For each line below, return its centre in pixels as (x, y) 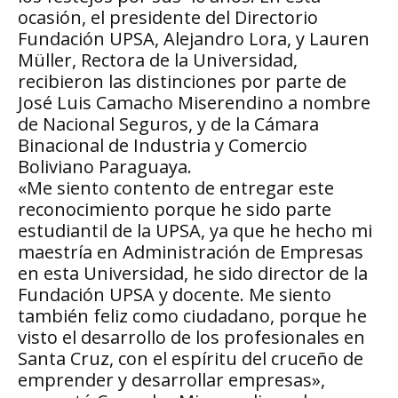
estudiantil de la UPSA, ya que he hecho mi (195, 231)
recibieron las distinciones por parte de (182, 82)
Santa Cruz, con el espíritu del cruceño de (191, 359)
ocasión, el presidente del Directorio (168, 18)
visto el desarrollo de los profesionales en (191, 338)
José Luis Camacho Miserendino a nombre (194, 103)
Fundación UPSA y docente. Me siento (175, 295)
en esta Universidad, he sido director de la (193, 274)
